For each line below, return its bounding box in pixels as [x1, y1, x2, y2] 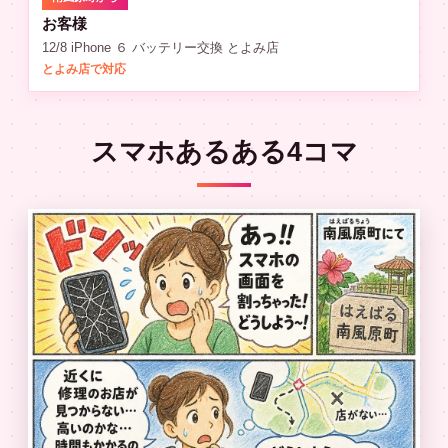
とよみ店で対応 [42, 63, 126, 75]
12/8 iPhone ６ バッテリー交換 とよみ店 [42, 41, 279, 55]
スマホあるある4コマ [90, 137, 358, 167]
